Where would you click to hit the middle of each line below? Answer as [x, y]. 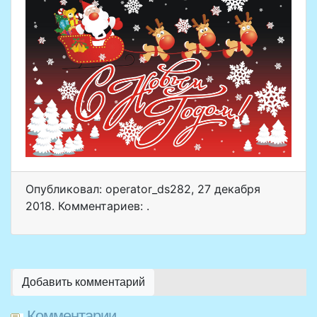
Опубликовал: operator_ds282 [108, 189]
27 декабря [229, 189]
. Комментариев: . [100, 206]
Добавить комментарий [83, 282]
